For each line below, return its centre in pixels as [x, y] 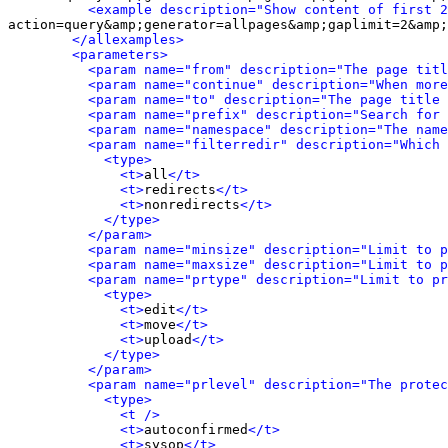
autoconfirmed [196, 429]
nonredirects [192, 204]
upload [168, 339]
